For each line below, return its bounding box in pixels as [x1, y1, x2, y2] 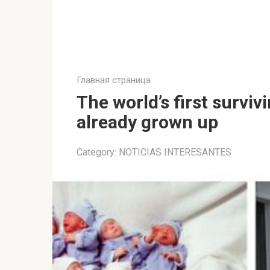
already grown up [77, 111, 218, 133]
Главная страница [77, 75, 151, 86]
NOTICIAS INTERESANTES [119, 146, 231, 158]
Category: [77, 146, 116, 158]
